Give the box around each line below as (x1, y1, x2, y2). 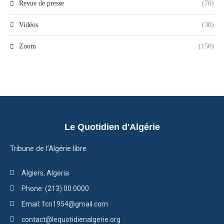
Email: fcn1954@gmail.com (21, 200, 108, 208)
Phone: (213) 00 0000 (21, 184, 89, 192)
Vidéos (19, 21, 38, 28)
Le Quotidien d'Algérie (64, 122, 160, 132)
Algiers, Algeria (21, 169, 69, 177)
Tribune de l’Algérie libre (10, 144, 86, 153)
